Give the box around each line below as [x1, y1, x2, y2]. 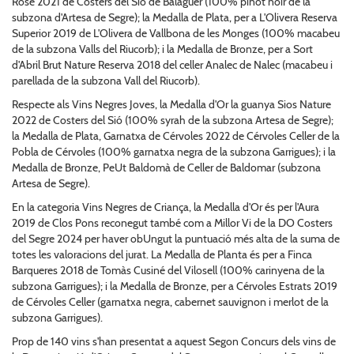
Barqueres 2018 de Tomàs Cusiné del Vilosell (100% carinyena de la [12, 262, 325, 277]
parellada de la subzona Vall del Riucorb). [12, 73, 200, 88]
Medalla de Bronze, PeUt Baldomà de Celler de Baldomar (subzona [12, 160, 321, 175]
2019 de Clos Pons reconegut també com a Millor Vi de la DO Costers [12, 215, 333, 230]
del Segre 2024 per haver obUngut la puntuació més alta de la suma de [12, 231, 340, 246]
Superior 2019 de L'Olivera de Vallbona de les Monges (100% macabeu [12, 25, 340, 40]
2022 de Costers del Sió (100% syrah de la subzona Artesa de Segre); [12, 112, 333, 127]
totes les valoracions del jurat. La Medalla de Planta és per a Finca [12, 247, 312, 262]
